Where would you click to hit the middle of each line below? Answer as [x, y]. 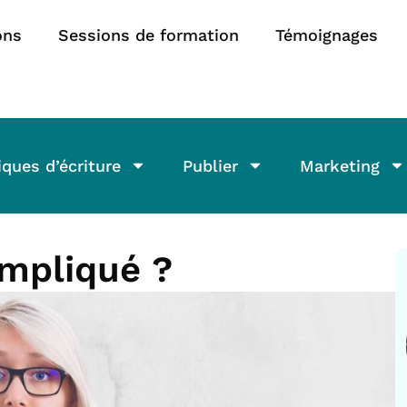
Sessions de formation [149, 35]
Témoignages [327, 35]
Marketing [339, 165]
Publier [210, 165]
